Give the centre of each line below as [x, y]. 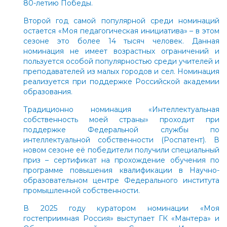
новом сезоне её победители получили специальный [121, 150]
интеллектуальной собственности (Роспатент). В [121, 140]
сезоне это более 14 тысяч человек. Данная [121, 41]
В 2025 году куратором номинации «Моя [121, 208]
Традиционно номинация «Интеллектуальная [121, 109]
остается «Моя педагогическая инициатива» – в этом [121, 31]
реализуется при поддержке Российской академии [121, 81]
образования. [48, 91]
